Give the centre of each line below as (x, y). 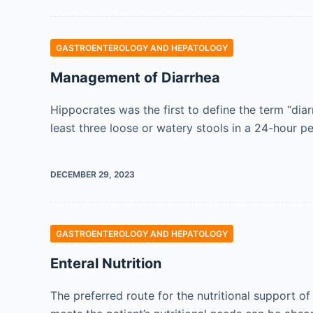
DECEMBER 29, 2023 (93, 174)
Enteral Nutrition (106, 263)
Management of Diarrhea (135, 78)
